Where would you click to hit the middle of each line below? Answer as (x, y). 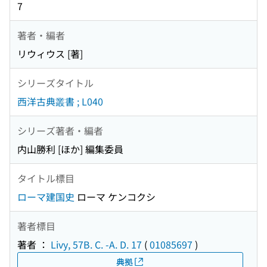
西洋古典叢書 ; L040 (60, 102)
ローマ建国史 (46, 197)
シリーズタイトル (55, 83)
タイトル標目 (46, 178)
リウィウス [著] (50, 54)
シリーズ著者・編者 (60, 130)
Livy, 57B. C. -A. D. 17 (96, 245)
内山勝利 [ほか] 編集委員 (70, 149)
